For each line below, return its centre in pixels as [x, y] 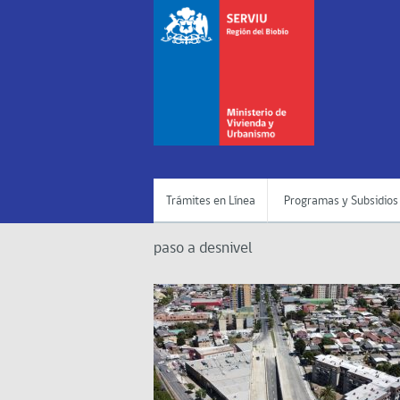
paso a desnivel [203, 249]
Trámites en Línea [210, 201]
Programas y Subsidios [341, 201]
